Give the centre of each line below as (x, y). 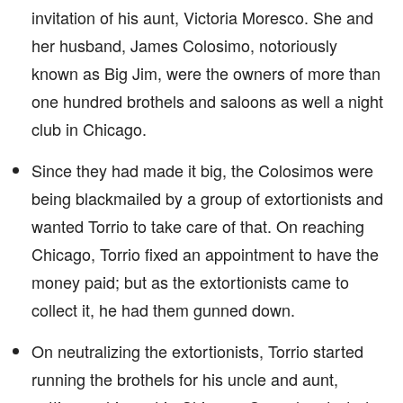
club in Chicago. (89, 129)
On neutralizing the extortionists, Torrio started (197, 351)
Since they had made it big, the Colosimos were (202, 170)
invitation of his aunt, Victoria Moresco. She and (202, 17)
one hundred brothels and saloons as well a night (207, 101)
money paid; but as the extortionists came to (190, 282)
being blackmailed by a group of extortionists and (207, 198)
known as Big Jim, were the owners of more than (206, 73)
